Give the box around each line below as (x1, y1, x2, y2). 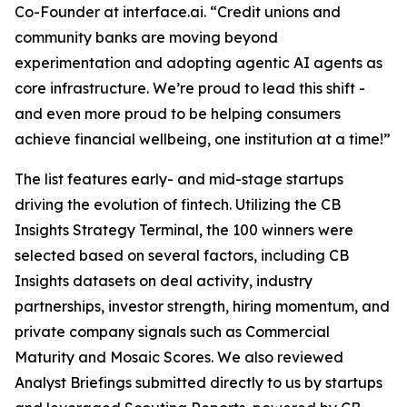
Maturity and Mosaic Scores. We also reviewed (15, 348, 343, 366)
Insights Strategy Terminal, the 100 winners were (15, 221, 353, 239)
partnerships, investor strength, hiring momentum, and (15, 297, 390, 315)
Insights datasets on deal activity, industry (15, 272, 313, 290)
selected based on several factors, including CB (15, 246, 349, 264)
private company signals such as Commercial (15, 323, 330, 341)
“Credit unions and (210, 3, 341, 21)
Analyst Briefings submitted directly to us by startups (15, 373, 382, 392)
